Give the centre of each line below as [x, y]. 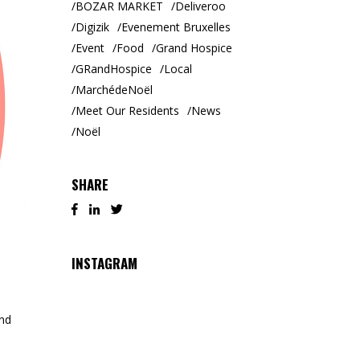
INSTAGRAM [104, 263]
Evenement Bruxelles [176, 27]
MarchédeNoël [114, 90]
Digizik [92, 27]
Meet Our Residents [127, 110]
